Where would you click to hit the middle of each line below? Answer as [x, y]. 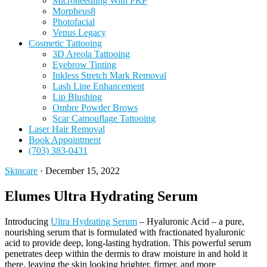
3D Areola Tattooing [91, 54]
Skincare [21, 171]
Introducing [28, 221]
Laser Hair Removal [67, 129]
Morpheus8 [74, 11]
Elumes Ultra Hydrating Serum [101, 196]
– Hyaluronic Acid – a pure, [191, 221]
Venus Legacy [79, 32]
